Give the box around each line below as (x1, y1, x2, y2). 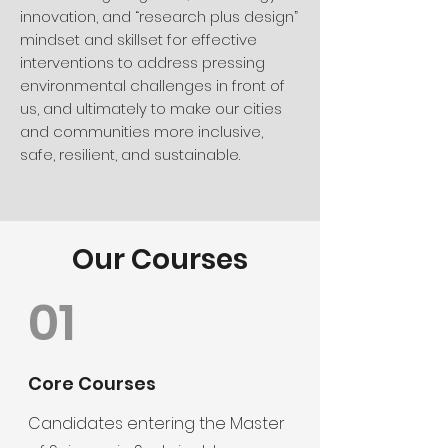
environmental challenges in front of (20, 75, 285, 96)
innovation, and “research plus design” (20, 6, 298, 27)
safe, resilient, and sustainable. (20, 144, 240, 165)
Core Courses (28, 371, 156, 396)
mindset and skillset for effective (20, 29, 257, 50)
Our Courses (72, 240, 248, 279)
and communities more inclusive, (20, 121, 263, 142)
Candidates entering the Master (28, 412, 285, 435)
